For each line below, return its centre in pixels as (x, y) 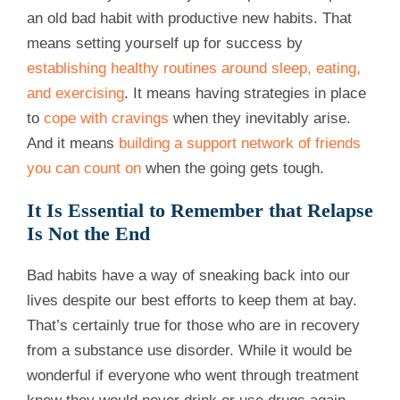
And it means (73, 144)
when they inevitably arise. (260, 119)
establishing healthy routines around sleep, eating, (194, 69)
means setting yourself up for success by (165, 44)
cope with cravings (106, 119)
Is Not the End (88, 234)
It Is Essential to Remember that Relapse (200, 211)
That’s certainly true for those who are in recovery (193, 326)
